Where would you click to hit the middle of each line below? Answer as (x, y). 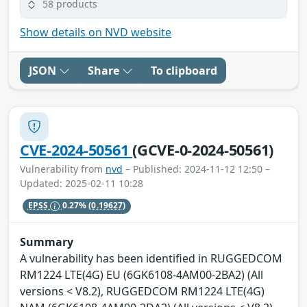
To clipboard (184, 70)
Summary (47, 242)
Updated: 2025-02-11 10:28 (82, 183)
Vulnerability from (63, 169)
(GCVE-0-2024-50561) (203, 149)
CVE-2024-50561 (76, 149)
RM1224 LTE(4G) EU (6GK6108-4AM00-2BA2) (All (142, 275)
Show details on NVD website (96, 32)
